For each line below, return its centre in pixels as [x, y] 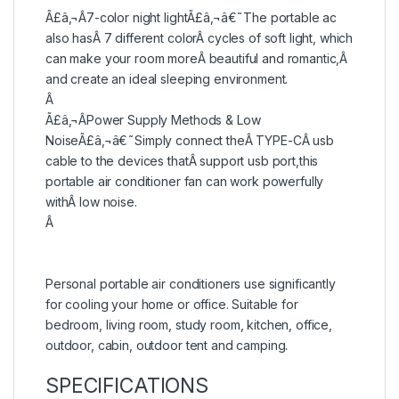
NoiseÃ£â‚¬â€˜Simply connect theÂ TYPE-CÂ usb [190, 140]
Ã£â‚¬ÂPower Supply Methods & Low [153, 119]
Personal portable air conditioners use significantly [191, 283]
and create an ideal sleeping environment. [167, 78]
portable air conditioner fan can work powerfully [185, 181]
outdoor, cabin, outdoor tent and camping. [167, 345]
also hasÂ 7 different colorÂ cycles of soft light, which [199, 37]
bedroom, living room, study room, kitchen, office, [189, 324]
